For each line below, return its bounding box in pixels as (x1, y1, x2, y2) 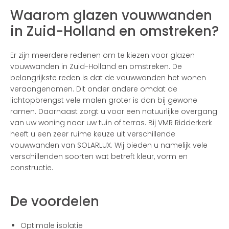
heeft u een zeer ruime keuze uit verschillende (10, 129, 175, 139)
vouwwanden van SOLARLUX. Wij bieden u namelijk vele (10, 140, 208, 150)
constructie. (10, 163, 53, 173)
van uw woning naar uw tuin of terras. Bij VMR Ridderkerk (10, 118, 212, 128)
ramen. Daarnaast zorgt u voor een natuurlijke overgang (10, 106, 217, 117)
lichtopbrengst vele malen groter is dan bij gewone (10, 95, 197, 105)
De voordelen (10, 192, 99, 211)
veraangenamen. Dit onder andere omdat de (10, 84, 177, 94)
